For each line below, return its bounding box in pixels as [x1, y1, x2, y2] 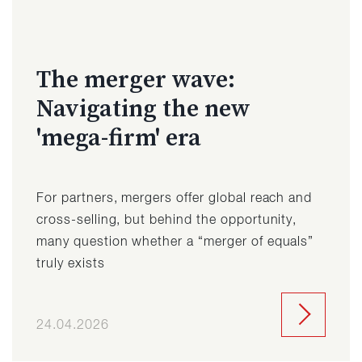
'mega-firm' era [36, 120, 201, 154]
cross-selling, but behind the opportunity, [36, 213, 297, 227]
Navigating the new [36, 90, 250, 124]
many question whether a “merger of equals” [36, 235, 314, 249]
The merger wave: [36, 61, 235, 95]
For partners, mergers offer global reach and [36, 192, 313, 205]
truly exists [36, 257, 105, 271]
